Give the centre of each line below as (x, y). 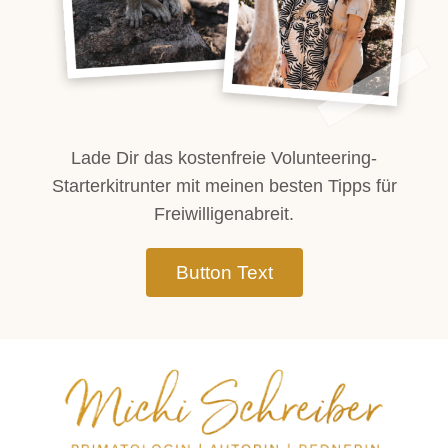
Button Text (224, 273)
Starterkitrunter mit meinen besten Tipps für (224, 186)
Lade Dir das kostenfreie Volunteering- (224, 158)
